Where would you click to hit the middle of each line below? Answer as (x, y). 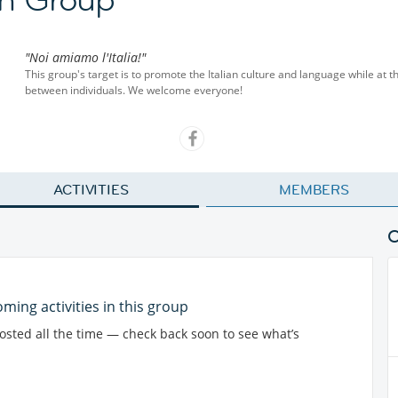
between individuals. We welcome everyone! (134, 90)
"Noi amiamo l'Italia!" (85, 57)
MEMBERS (314, 189)
